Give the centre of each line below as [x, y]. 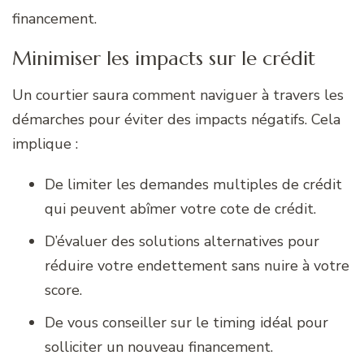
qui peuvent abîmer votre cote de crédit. [180, 209]
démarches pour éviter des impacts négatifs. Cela [176, 120]
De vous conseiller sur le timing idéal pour [186, 323]
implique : [45, 144]
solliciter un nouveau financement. [159, 347]
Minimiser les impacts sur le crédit [164, 58]
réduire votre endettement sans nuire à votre [197, 266]
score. [63, 290]
